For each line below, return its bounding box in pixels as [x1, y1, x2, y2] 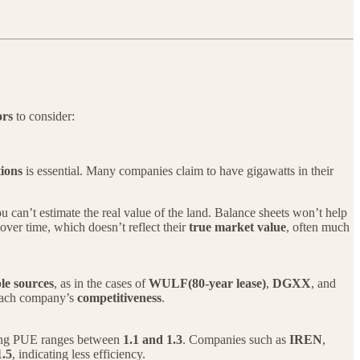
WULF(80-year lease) [149, 276, 266, 291]
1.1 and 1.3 [123, 333, 182, 347]
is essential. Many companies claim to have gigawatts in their [22, 164, 333, 178]
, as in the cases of [54, 276, 149, 291]
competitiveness [77, 291, 162, 305]
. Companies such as [182, 333, 289, 347]
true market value [189, 220, 286, 235]
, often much [286, 220, 350, 235]
